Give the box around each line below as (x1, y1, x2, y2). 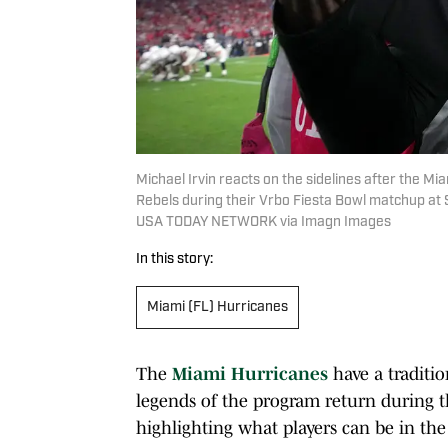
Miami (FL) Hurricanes (147, 299, 288, 315)
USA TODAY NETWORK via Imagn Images (136, 214, 391, 230)
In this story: (136, 251, 213, 267)
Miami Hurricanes (172, 363, 328, 384)
